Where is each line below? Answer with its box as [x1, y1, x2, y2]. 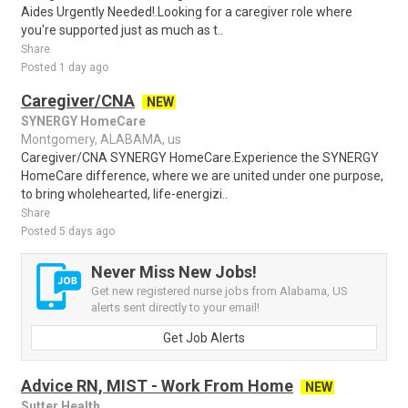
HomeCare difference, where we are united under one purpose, [21, 168, 383, 183]
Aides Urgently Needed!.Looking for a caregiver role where [21, 5, 352, 19]
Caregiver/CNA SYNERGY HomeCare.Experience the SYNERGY [21, 150, 379, 165]
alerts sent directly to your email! [91, 301, 260, 314]
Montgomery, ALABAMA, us [21, 132, 181, 147]
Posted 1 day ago [21, 61, 108, 74]
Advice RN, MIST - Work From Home [21, 376, 293, 395]
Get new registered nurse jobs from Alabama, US [91, 284, 348, 298]
